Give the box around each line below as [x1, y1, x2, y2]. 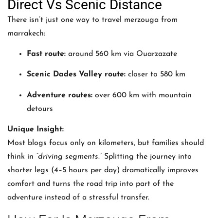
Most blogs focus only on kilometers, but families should [7, 139, 204, 147]
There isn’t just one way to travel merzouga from [7, 16, 178, 24]
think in [7, 153, 36, 161]
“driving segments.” [36, 153, 102, 161]
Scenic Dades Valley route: [27, 71, 126, 79]
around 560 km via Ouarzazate [66, 50, 177, 58]
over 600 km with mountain [92, 91, 192, 99]
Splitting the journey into [102, 153, 192, 161]
